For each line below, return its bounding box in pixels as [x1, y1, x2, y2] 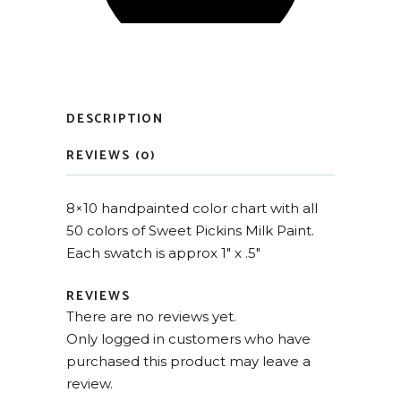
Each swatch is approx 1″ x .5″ [66, 244, 260, 261]
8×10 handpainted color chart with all [66, 200, 318, 217]
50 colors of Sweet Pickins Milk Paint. [66, 222, 314, 239]
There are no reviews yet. [66, 308, 236, 325]
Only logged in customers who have [66, 330, 311, 347]
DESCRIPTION [66, 109, 165, 130]
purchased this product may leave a [66, 353, 311, 370]
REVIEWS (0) [66, 146, 158, 166]
